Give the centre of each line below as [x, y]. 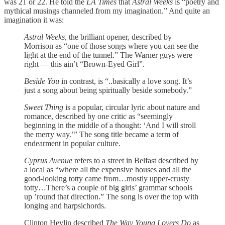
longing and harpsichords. [65, 205]
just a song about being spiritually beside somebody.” [108, 90]
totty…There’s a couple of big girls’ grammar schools [108, 187]
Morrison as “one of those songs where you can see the [111, 46]
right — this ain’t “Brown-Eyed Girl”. [84, 64]
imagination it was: [34, 20]
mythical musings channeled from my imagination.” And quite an [107, 11]
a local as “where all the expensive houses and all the [108, 169]
